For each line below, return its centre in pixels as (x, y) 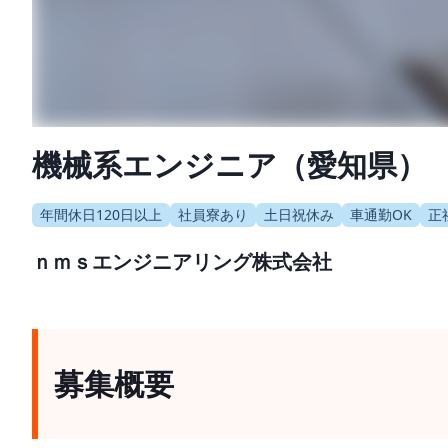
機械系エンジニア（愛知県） (229, 164)
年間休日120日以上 (101, 214)
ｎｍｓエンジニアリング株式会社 (182, 261)
